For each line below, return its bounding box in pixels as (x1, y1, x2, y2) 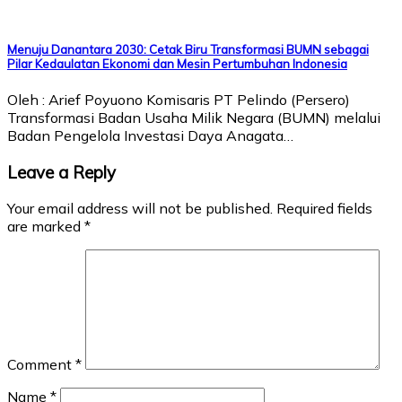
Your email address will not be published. (7, 199, 273, 218)
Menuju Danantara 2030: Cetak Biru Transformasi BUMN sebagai (7, 41, 369, 57)
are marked (7, 217, 84, 236)
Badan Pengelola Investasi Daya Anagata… (7, 126, 293, 144)
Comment (7, 355, 75, 374)
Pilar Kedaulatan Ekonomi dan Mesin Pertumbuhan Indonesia (7, 56, 347, 71)
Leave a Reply (7, 161, 116, 183)
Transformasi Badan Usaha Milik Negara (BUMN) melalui (7, 108, 380, 127)
